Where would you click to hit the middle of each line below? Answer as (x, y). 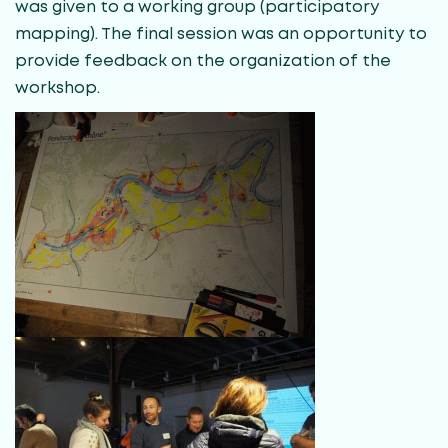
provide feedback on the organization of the (203, 61)
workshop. (57, 88)
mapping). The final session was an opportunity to (221, 34)
